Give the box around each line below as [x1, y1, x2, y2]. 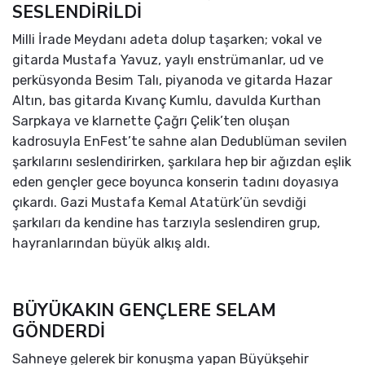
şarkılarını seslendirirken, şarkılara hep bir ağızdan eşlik [12, 154, 351, 170]
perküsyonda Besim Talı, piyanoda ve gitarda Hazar [12, 73, 332, 89]
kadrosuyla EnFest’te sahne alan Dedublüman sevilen [12, 134, 347, 150]
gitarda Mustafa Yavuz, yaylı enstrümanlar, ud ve [12, 52, 323, 68]
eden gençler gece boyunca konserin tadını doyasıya [12, 174, 339, 191]
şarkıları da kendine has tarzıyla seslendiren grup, [12, 215, 320, 231]
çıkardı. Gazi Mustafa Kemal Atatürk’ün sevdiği [12, 195, 306, 211]
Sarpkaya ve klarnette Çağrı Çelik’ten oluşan [12, 113, 290, 130]
